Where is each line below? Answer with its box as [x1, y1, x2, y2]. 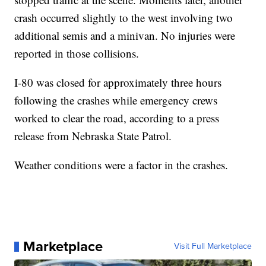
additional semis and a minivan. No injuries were [14, 28, 236, 43]
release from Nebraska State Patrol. [14, 128, 172, 144]
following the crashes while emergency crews [14, 93, 218, 108]
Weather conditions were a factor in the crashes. [14, 157, 229, 173]
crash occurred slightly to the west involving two [14, 10, 233, 26]
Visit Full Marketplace [173, 240, 252, 253]
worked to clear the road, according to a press [14, 110, 220, 126]
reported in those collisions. [14, 46, 140, 61]
